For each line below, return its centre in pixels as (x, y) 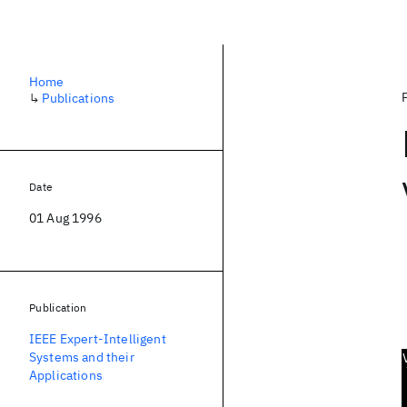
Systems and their (82, 357)
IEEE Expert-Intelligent (98, 339)
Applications (66, 375)
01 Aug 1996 (65, 218)
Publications (79, 98)
